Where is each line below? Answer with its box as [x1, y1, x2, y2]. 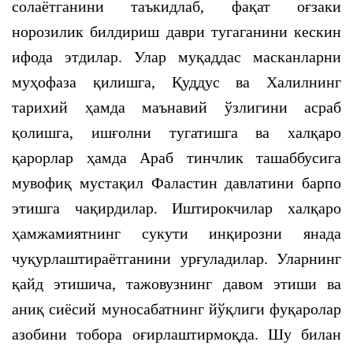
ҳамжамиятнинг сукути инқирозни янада [12, 225, 341, 242]
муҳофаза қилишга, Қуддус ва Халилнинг [12, 73, 341, 91]
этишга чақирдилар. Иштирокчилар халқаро [12, 199, 341, 217]
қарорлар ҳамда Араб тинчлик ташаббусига [12, 149, 341, 166]
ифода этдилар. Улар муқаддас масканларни [12, 48, 341, 65]
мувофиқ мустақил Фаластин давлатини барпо [12, 174, 341, 191]
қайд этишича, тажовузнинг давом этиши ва [12, 275, 341, 292]
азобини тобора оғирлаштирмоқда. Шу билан [12, 325, 341, 343]
